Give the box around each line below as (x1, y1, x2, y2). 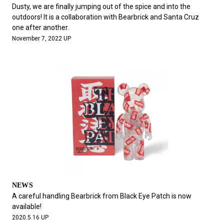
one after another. (11, 23, 69, 31)
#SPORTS (125, 12, 159, 20)
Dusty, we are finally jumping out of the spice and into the (11, 2, 190, 10)
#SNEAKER (27, 12, 63, 20)
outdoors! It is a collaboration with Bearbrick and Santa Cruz (11, 12, 199, 21)
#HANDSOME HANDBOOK (27, 28, 112, 36)
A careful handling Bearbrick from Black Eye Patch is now (11, 191, 191, 200)
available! (11, 202, 41, 210)
